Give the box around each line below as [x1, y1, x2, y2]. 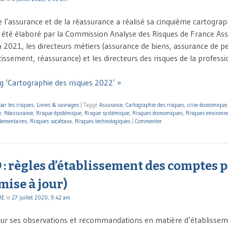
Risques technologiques [75, 118, 130, 125]
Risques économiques [132, 109, 183, 117]
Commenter [135, 118, 162, 125]
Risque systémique [84, 109, 129, 117]
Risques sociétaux [30, 118, 72, 125]
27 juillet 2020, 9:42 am [12, 193, 70, 201]
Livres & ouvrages [37, 101, 79, 109]
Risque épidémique [36, 109, 81, 117]
